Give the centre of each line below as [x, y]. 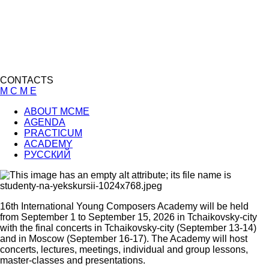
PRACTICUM [53, 133]
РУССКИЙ [47, 154]
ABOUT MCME [57, 111]
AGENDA [45, 122]
